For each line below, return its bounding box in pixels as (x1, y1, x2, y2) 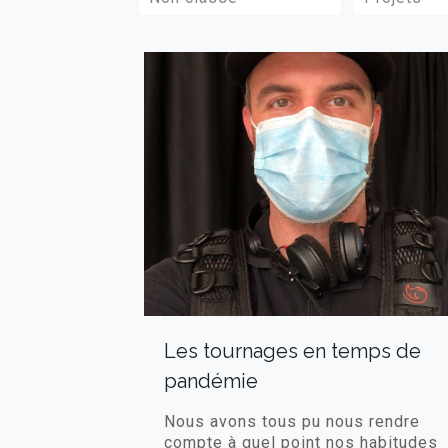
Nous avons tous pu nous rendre (163, 411, 420, 431)
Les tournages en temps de (163, 338, 421, 363)
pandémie (163, 368, 258, 393)
